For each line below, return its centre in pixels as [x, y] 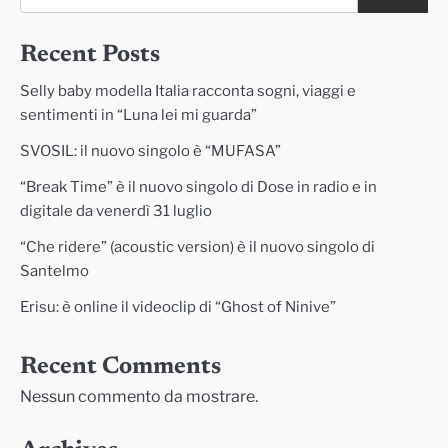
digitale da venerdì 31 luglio [116, 211]
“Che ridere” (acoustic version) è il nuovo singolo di [197, 247]
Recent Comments [120, 367]
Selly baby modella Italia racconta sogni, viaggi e [188, 91]
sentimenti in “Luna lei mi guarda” [138, 115]
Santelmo [54, 271]
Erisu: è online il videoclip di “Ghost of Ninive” [178, 307]
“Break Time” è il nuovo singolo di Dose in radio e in [198, 187]
